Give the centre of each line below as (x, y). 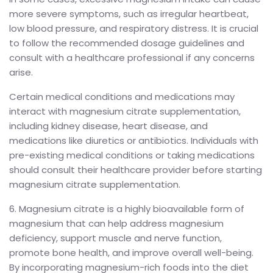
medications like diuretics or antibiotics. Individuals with (134, 140)
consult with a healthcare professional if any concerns (132, 57)
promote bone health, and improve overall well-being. (131, 252)
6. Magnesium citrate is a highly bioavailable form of (127, 208)
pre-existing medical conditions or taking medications (132, 155)
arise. (21, 72)
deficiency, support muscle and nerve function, (115, 238)
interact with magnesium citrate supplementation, (125, 111)
